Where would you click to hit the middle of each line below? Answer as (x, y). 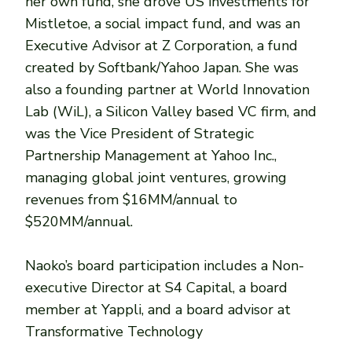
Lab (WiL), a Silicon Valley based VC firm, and (171, 111)
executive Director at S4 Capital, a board (157, 287)
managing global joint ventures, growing (156, 177)
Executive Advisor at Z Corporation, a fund (162, 45)
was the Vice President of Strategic (140, 133)
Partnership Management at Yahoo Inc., (151, 155)
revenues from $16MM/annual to (132, 199)
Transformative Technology (114, 331)
